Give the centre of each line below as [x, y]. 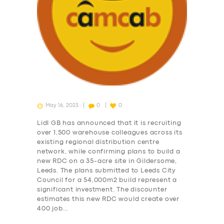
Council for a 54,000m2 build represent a [107, 180]
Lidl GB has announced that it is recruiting [109, 123]
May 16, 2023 [62, 106]
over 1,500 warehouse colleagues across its [110, 132]
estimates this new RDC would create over [108, 199]
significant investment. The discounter [102, 189]
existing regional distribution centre [98, 142]
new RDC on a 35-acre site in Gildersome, [107, 161]
